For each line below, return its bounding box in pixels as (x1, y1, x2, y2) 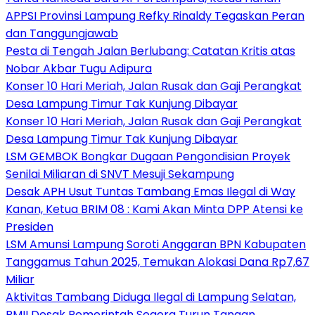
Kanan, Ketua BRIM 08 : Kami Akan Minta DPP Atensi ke (6, 200, 303, 217)
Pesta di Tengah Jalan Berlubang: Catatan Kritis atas (6, 42, 295, 59)
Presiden (6, 218, 53, 235)
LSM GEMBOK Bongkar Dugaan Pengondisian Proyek (6, 148, 290, 165)
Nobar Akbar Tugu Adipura (6, 60, 152, 77)
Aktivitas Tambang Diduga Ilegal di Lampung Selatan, (6, 288, 296, 305)
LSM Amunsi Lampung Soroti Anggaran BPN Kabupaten (6, 236, 306, 252)
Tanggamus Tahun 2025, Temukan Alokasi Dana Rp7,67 (6, 253, 309, 270)
